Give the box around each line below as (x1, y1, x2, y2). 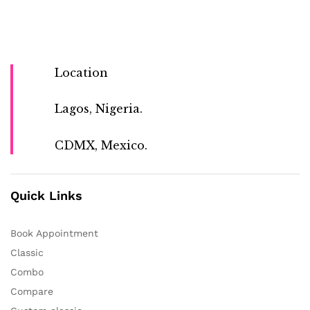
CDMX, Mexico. (55, 138, 147, 152)
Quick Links (10, 188, 82, 203)
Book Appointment (10, 227, 98, 239)
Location (55, 66, 108, 80)
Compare (10, 285, 53, 297)
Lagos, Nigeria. (55, 102, 143, 116)
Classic (10, 246, 44, 258)
